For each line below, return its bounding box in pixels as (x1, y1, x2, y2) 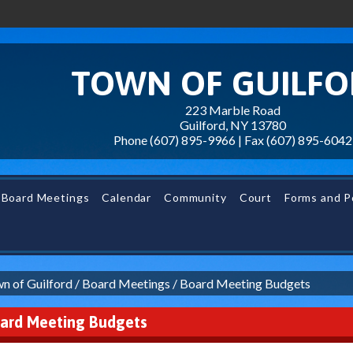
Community (164, 191, 227, 204)
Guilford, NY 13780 (180, 117, 286, 132)
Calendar (102, 191, 152, 204)
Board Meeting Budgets (180, 276, 311, 291)
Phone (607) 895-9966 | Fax (113, 132, 266, 147)
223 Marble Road (185, 102, 281, 117)
